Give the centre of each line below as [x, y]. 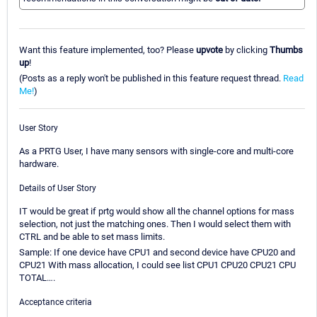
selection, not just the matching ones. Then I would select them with [155, 224]
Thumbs [286, 50]
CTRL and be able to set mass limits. [92, 236]
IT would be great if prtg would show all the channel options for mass [157, 211]
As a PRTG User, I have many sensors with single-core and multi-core [156, 151]
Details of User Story [58, 188]
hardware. [39, 163]
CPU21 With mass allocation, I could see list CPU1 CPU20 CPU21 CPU [157, 265]
